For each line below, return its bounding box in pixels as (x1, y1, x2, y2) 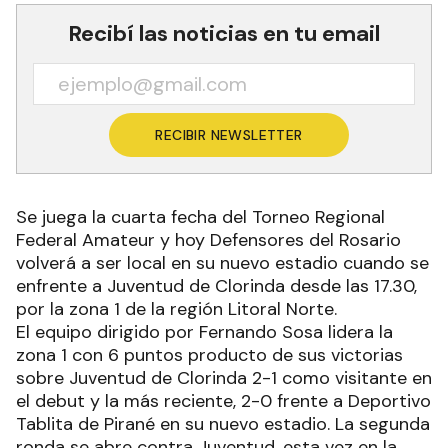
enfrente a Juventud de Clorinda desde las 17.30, (16, 273, 417, 298)
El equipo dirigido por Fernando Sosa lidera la (16, 319, 393, 344)
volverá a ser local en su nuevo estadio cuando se (16, 250, 429, 275)
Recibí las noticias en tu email (68, 18, 380, 48)
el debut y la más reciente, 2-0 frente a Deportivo (16, 388, 431, 413)
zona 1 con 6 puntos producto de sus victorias (16, 342, 403, 367)
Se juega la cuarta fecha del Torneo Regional (16, 204, 385, 229)
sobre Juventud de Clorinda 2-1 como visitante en (16, 365, 432, 390)
